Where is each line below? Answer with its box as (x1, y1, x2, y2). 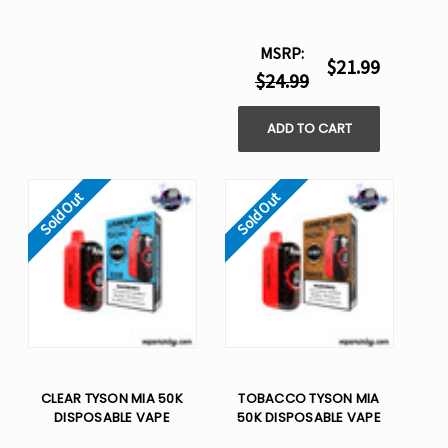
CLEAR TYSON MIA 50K (41, 389, 183, 409)
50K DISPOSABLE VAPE (237, 408, 381, 428)
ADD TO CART (266, 119, 352, 139)
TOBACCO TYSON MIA (238, 389, 380, 409)
